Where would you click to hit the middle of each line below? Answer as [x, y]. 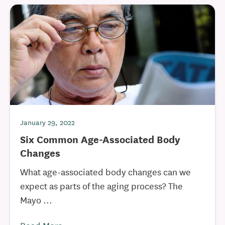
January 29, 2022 [47, 122]
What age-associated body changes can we [105, 171]
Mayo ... [36, 199]
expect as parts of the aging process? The [101, 185]
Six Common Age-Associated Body [100, 139]
